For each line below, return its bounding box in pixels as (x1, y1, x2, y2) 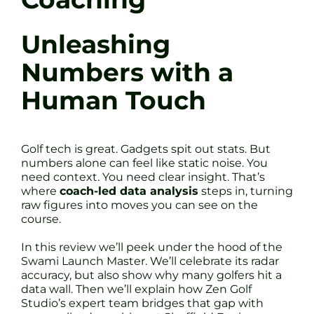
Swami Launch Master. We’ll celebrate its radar (21, 254, 279, 268)
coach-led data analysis (60, 184, 198, 198)
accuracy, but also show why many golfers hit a (21, 268, 282, 282)
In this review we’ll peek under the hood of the (21, 240, 282, 254)
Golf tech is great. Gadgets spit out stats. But (21, 142, 271, 156)
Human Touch (21, 85, 206, 116)
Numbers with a (21, 57, 233, 88)
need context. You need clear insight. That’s (21, 170, 265, 184)
